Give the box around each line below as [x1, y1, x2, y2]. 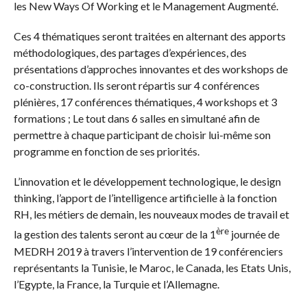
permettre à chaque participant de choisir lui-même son [13, 128, 271, 142]
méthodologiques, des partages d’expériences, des [13, 46, 247, 60]
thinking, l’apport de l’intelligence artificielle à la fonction [13, 191, 277, 205]
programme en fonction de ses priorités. [13, 145, 199, 158]
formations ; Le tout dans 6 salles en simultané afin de [13, 112, 260, 125]
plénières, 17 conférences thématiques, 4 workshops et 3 [13, 95, 277, 109]
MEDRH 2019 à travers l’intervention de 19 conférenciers [13, 244, 283, 258]
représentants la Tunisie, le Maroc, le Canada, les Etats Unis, [13, 260, 291, 274]
